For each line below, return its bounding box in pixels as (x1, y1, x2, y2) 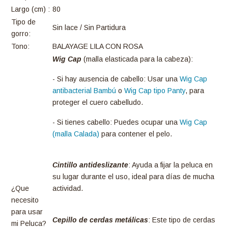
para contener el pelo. (99, 129, 172, 138)
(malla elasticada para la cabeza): (81, 55, 193, 64)
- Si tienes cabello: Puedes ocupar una (52, 118, 178, 126)
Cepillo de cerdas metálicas (52, 216, 148, 224)
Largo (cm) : (11, 5, 50, 14)
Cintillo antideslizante (52, 161, 128, 169)
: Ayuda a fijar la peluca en (128, 161, 213, 169)
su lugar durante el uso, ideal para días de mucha (52, 173, 214, 181)
